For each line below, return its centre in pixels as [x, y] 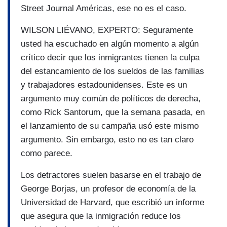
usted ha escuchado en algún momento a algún [110, 44]
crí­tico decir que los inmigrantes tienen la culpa [110, 58]
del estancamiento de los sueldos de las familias [112, 71]
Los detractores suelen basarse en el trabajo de [111, 175]
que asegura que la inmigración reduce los [101, 216]
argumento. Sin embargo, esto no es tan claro [107, 140]
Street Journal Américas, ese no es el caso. [104, 9]
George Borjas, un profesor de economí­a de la [108, 189]
